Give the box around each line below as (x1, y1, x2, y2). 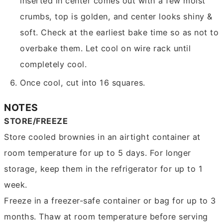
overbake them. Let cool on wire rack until (20, 43, 191, 54)
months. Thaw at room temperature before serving (4, 211, 208, 222)
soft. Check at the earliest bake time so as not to (20, 27, 219, 38)
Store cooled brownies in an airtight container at (4, 131, 201, 142)
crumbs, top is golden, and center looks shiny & (20, 11, 213, 22)
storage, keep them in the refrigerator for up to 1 (4, 163, 203, 174)
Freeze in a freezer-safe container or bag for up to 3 (4, 195, 216, 206)
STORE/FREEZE (4, 115, 68, 126)
